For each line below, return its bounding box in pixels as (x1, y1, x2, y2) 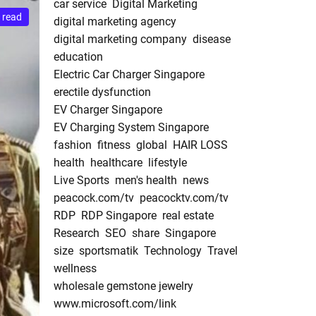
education (54, 50, 103, 64)
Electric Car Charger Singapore (54, 68, 205, 82)
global (136, 138, 167, 152)
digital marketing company (54, 32, 187, 47)
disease (193, 32, 231, 47)
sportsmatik (79, 244, 138, 258)
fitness (97, 138, 130, 152)
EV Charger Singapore (54, 103, 162, 117)
